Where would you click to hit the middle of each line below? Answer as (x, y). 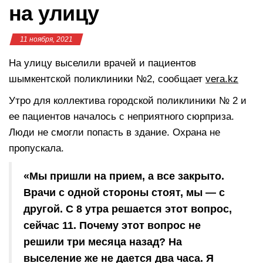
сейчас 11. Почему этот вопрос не (112, 225)
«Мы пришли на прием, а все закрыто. (124, 176)
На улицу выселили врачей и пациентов (102, 63)
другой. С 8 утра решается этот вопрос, (128, 209)
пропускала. (36, 148)
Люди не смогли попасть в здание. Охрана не (114, 132)
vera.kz (222, 79)
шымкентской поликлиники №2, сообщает (107, 79)
